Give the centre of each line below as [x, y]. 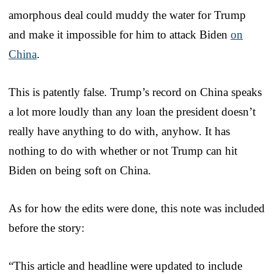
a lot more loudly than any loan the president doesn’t [132, 111]
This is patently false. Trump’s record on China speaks [135, 92]
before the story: [46, 228]
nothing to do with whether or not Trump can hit [123, 150]
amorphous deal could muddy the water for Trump [127, 15]
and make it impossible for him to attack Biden [120, 34]
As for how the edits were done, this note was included [137, 208]
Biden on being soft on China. [80, 170]
